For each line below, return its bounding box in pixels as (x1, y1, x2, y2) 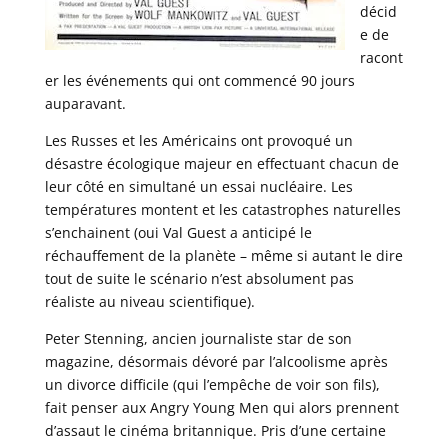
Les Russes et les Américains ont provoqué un (44, 130, 353, 150)
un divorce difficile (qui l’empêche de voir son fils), (44, 374, 380, 394)
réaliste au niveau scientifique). (44, 291, 255, 311)
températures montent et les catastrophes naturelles (44, 199, 401, 219)
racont (359, 47, 403, 67)
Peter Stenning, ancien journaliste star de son (44, 328, 352, 348)
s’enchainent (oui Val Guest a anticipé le (44, 222, 312, 242)
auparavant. (44, 93, 126, 113)
